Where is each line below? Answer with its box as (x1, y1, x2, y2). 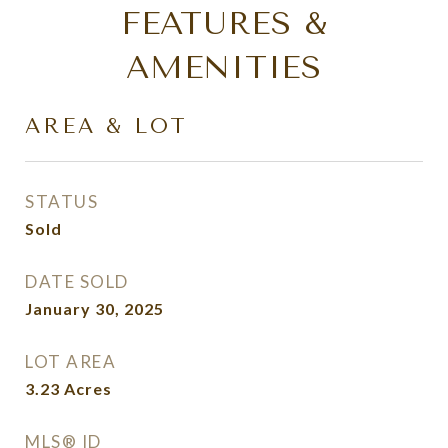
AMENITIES (126, 49, 322, 86)
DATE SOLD (25, 271, 129, 292)
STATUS (25, 191, 98, 212)
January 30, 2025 (25, 299, 164, 318)
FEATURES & (120, 5, 328, 42)
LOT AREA (25, 351, 116, 372)
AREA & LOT (25, 114, 188, 138)
